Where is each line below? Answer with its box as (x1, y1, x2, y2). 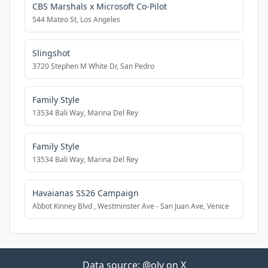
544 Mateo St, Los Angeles (32, 14, 120, 25)
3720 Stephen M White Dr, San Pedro (32, 61, 154, 71)
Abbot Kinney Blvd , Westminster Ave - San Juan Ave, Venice (32, 201, 229, 211)
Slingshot (32, 47, 70, 59)
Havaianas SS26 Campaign (32, 187, 139, 199)
